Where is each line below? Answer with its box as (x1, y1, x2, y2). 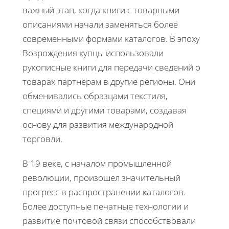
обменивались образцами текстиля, (22, 89, 168, 102)
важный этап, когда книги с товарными (22, 4, 179, 16)
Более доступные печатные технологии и (22, 200, 189, 212)
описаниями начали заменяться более (22, 18, 178, 30)
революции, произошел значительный (22, 171, 180, 184)
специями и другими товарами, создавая (22, 104, 187, 116)
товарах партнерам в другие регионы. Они (22, 75, 195, 87)
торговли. (22, 132, 62, 145)
